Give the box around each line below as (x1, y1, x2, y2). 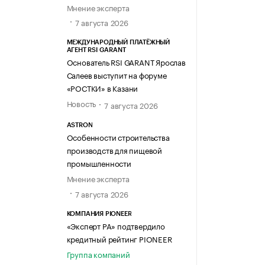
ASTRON (66, 122, 93, 129)
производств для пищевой (66, 144, 162, 156)
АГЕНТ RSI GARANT (66, 46, 126, 53)
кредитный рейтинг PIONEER (66, 232, 172, 244)
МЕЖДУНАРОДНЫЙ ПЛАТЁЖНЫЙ (66, 38, 170, 46)
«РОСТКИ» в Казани (66, 81, 138, 93)
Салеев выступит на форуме (66, 68, 167, 80)
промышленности (66, 157, 131, 169)
